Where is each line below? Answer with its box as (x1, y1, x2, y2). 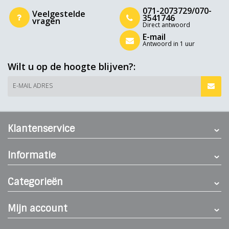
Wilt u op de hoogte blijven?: (8, 60, 135, 73)
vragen (32, 15, 60, 27)
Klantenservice (8, 123, 75, 135)
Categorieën (8, 176, 63, 188)
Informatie (8, 149, 56, 162)
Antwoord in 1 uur (142, 39, 195, 48)
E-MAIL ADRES (13, 81, 53, 90)
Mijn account (8, 202, 67, 215)
